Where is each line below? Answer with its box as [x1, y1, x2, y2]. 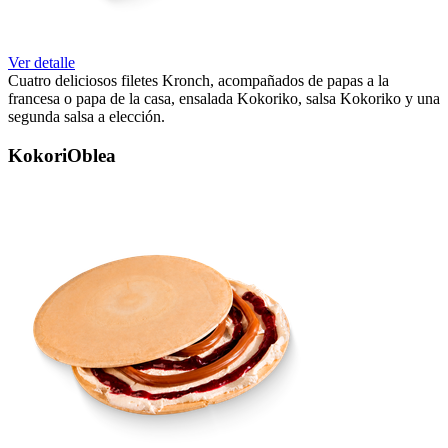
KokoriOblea [8, 144, 116, 166]
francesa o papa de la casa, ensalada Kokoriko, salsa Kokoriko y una [8, 89, 440, 107]
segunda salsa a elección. [8, 107, 165, 125]
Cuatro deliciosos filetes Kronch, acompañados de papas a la [8, 71, 389, 89]
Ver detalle [8, 53, 75, 71]
